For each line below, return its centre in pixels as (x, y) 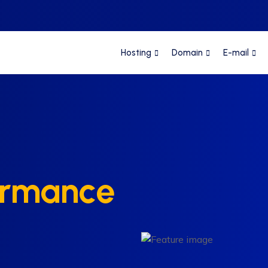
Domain (187, 53)
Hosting (136, 53)
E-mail (236, 53)
